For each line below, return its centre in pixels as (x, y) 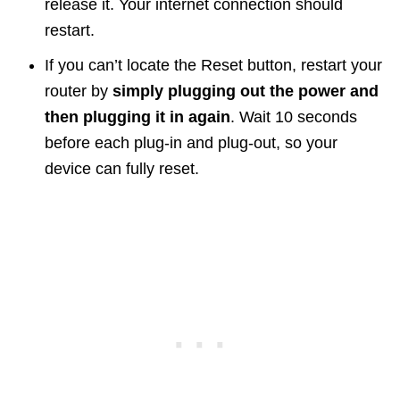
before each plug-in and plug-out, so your (191, 143)
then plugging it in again (137, 117)
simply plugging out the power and (246, 92)
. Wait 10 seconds (294, 117)
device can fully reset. (122, 169)
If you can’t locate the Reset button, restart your (213, 66)
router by (79, 92)
